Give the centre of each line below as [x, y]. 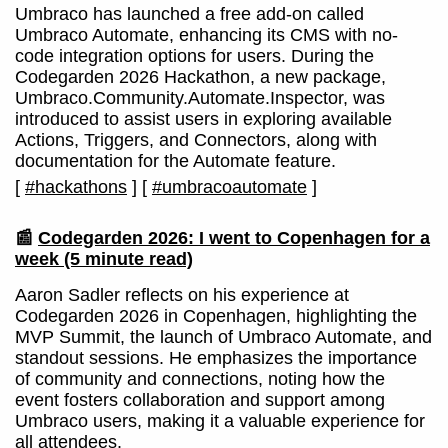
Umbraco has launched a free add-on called [189, 14]
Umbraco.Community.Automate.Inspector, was [200, 98]
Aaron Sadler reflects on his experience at [182, 295]
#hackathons [76, 187]
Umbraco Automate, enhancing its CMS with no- [206, 35]
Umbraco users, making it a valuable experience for [220, 421]
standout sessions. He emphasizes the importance [216, 358]
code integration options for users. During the [194, 56]
